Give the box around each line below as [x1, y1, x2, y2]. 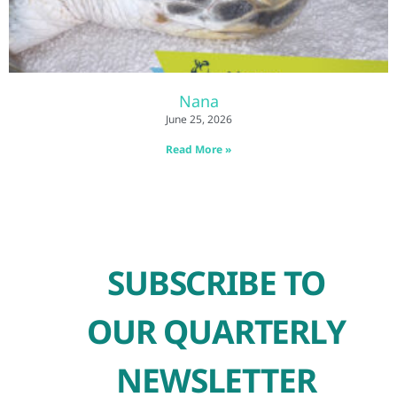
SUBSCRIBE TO [107, 260, 325, 306]
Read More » [166, 142, 231, 158]
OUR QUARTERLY [87, 308, 346, 354]
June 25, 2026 [165, 112, 232, 128]
